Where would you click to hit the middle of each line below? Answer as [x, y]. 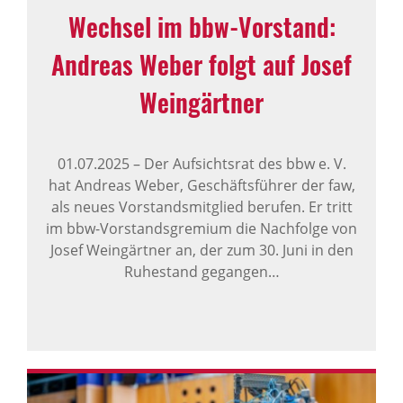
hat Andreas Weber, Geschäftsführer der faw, [201, 185]
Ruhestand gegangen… [201, 271]
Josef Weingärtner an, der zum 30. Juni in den [201, 250]
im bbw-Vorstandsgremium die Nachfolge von [201, 228]
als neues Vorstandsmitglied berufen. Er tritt [201, 206]
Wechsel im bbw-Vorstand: [201, 26]
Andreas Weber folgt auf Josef [201, 64]
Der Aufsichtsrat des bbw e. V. [243, 163]
